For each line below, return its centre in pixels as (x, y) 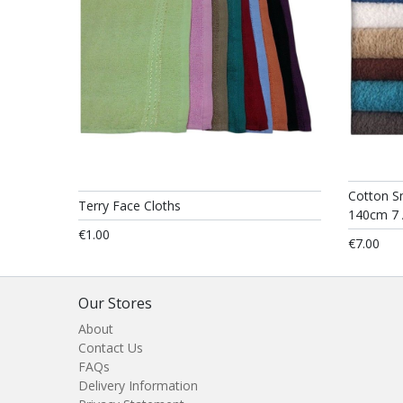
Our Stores (115, 303)
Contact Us (111, 348)
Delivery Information (138, 385)
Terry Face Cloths (130, 205)
